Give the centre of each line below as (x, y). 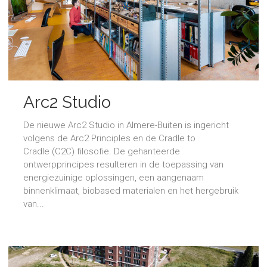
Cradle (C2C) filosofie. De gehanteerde (102, 152)
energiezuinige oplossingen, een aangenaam (114, 178)
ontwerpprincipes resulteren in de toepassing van (123, 165)
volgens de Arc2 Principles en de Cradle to (109, 139)
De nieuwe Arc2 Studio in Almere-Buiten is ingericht (126, 125)
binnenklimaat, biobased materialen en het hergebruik (131, 191)
